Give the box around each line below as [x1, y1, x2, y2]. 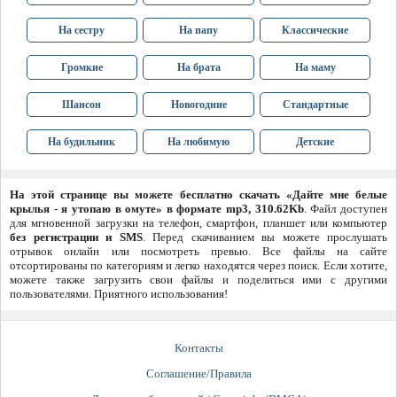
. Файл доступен [303, 202, 388, 216]
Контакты [174, 341, 223, 355]
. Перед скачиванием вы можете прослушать [142, 230, 387, 245]
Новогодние [170, 98, 227, 112]
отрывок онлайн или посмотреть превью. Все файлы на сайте [10, 245, 387, 259]
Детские [296, 136, 335, 149]
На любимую [167, 136, 230, 149]
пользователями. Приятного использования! [10, 287, 228, 301]
